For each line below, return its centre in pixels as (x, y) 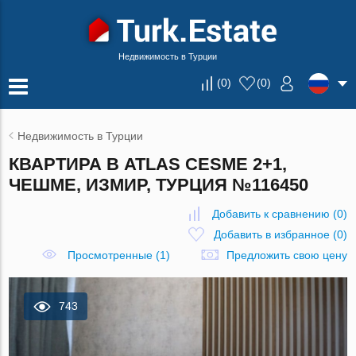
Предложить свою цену (286, 255)
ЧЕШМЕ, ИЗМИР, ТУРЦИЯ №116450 (159, 185)
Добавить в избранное (271, 234)
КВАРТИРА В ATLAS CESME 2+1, (148, 164)
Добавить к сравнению (271, 214)
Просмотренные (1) (118, 255)
